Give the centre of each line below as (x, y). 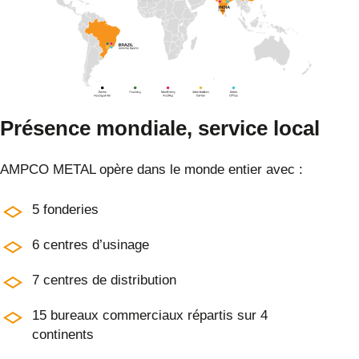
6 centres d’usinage (91, 244)
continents (63, 334)
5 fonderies (65, 209)
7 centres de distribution (104, 280)
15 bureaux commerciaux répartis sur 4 (150, 315)
